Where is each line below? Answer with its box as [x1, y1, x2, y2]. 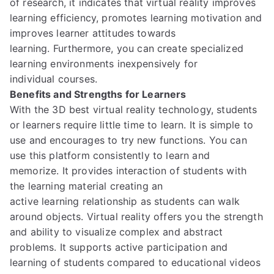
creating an [109, 180, 163, 192]
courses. [57, 73, 98, 85]
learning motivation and [150, 12, 262, 24]
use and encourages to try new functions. [10, 134, 209, 146]
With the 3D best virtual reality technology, [10, 103, 214, 116]
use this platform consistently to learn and [10, 149, 210, 161]
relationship [82, 195, 141, 207]
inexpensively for [117, 57, 198, 70]
